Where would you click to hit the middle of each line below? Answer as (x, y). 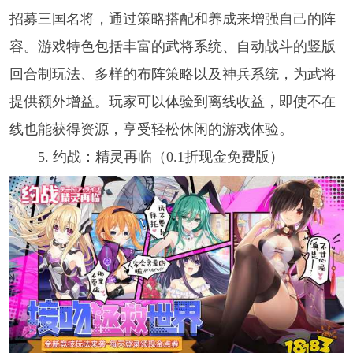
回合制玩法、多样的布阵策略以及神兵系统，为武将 (172, 74)
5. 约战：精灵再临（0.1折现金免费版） (160, 157)
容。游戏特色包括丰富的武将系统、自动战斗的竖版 (172, 47)
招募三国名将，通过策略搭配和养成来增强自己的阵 (172, 19)
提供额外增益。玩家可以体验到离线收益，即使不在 (172, 102)
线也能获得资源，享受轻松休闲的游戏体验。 (151, 130)
